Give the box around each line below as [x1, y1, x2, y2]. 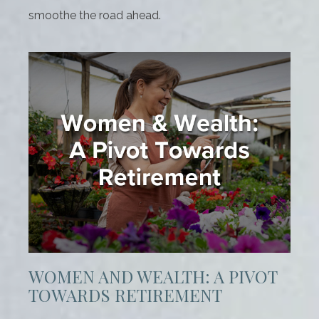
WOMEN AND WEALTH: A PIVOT [28, 265, 277, 288]
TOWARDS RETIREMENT [28, 283, 222, 307]
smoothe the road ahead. [28, 9, 161, 23]
